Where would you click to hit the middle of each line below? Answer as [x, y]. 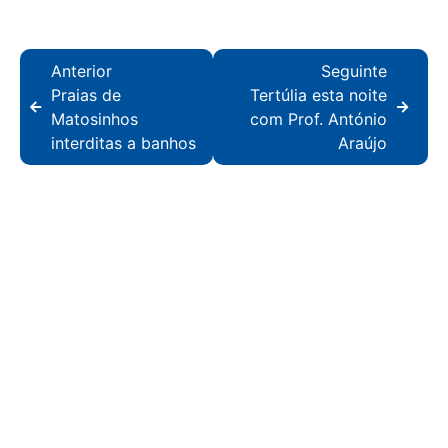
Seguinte [354, 71]
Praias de [86, 95]
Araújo [362, 143]
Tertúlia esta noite [318, 95]
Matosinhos [94, 119]
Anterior [81, 71]
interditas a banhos [123, 143]
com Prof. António [318, 119]
